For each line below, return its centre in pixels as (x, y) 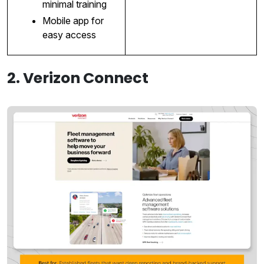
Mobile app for (73, 21)
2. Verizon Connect (78, 78)
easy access (69, 35)
